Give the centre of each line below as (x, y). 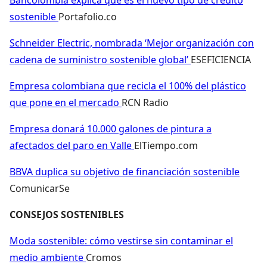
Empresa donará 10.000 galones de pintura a (111, 128)
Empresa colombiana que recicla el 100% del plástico (128, 86)
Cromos (104, 257)
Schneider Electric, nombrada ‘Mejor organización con (132, 43)
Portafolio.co (88, 16)
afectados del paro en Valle (72, 145)
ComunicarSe (40, 188)
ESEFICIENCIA (221, 59)
